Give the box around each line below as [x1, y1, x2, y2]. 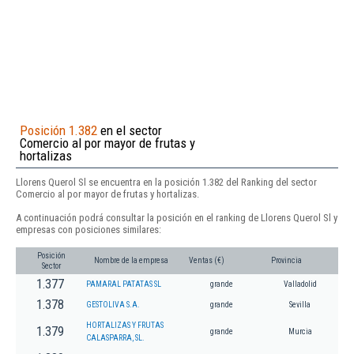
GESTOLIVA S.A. [86, 300, 140, 310]
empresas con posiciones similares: [16, 223, 161, 235]
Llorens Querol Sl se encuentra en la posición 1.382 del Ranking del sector [16, 175, 317, 188]
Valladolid [283, 280, 317, 289]
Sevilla [289, 300, 311, 310]
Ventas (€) [189, 256, 224, 265]
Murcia [288, 327, 312, 337]
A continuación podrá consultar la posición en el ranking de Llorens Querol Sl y [16, 211, 337, 224]
